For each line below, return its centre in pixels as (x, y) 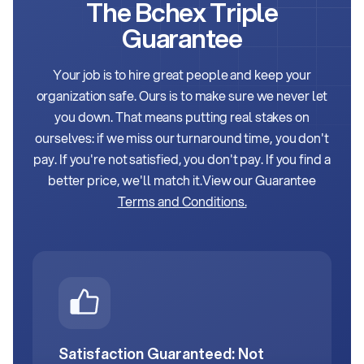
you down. (85, 117)
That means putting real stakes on (212, 117)
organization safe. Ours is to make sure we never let (182, 96)
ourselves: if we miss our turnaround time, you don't (182, 138)
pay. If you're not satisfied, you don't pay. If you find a (182, 159)
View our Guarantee (259, 180)
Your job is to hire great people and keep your (182, 75)
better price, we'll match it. (125, 180)
